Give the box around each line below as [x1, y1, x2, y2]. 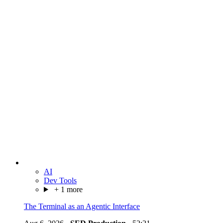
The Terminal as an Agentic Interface [24, 202, 140, 211]
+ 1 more [52, 185, 83, 194]
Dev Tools [44, 176, 77, 185]
